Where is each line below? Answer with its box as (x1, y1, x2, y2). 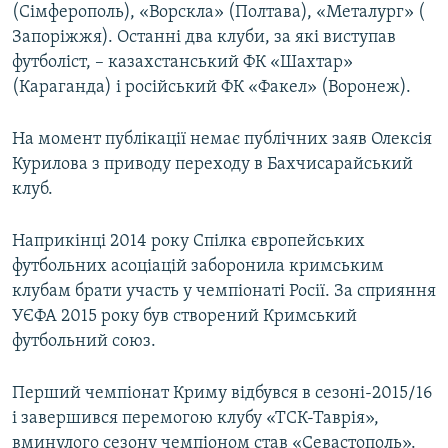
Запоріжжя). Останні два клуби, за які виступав (12, 28, 396, 48)
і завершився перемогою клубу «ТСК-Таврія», (12, 409, 379, 429)
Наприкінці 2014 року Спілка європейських (12, 232, 365, 252)
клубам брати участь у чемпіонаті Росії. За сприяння (12, 282, 436, 302)
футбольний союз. (12, 332, 156, 352)
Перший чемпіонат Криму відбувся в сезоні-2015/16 (12, 384, 432, 404)
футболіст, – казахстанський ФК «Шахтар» (12, 53, 353, 73)
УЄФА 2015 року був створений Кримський (12, 307, 357, 327)
